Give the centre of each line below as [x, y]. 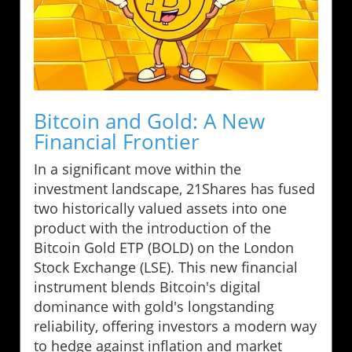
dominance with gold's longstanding [154, 306]
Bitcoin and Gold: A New [149, 121]
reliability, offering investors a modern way [175, 326]
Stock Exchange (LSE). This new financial [166, 267]
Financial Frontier [117, 141]
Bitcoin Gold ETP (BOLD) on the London [164, 247]
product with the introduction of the [152, 227]
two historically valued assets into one [160, 208]
